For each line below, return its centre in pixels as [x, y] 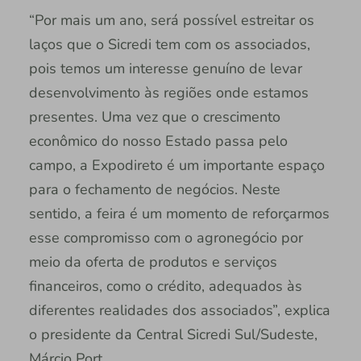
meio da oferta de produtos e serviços [153, 261]
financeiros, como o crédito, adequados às [165, 286]
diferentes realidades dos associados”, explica [179, 310]
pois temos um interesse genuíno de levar [165, 68]
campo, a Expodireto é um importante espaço [176, 165]
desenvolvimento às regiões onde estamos [168, 92]
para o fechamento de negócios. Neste [154, 189]
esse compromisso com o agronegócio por [166, 237]
